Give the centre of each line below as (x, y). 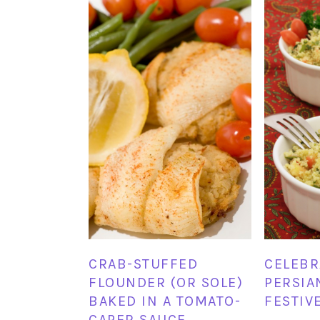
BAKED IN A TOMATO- (165, 301)
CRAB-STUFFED (143, 264)
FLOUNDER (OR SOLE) (166, 283)
